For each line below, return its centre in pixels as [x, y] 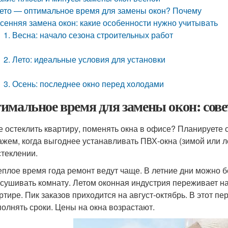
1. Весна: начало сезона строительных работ [89, 35]
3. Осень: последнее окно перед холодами [84, 84]
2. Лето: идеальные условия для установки [85, 59]
